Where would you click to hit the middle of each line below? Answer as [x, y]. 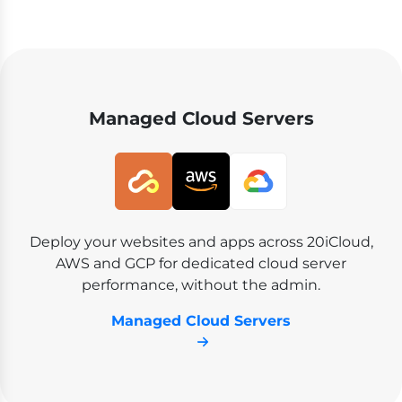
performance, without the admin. [201, 284]
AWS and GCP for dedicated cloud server [201, 263]
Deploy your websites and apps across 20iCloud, [201, 241]
